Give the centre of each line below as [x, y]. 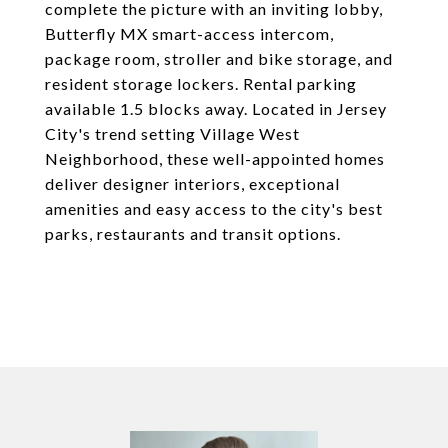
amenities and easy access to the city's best [214, 208]
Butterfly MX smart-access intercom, [189, 33]
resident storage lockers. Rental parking [201, 83]
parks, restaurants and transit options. [193, 233]
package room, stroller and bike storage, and [219, 58]
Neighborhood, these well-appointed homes [215, 158]
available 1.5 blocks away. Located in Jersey [216, 108]
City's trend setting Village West [172, 133]
